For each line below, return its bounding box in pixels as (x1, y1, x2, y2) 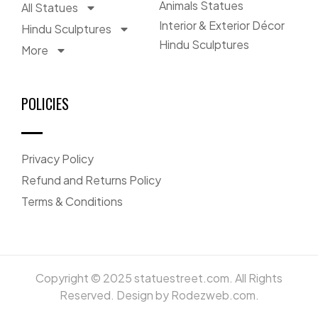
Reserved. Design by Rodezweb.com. (59, 287, 259, 302)
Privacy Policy (21, 150, 94, 166)
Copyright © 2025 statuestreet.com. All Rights (35, 270, 283, 285)
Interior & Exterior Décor (159, 17, 285, 33)
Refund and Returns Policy (21, 172, 161, 187)
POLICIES (21, 92, 69, 114)
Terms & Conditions (21, 193, 123, 209)
